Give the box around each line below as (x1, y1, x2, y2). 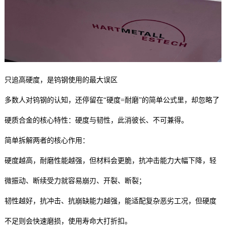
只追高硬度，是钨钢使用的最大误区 (4, 76, 118, 84)
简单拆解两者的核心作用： (4, 136, 89, 144)
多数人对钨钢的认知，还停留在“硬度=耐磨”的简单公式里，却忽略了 (4, 96, 219, 104)
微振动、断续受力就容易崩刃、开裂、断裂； (4, 177, 146, 185)
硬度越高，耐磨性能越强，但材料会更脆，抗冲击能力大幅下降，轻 (4, 156, 216, 164)
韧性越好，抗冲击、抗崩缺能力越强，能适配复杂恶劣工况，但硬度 (4, 197, 216, 205)
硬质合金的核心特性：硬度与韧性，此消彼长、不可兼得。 (4, 116, 188, 124)
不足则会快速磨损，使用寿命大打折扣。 (4, 217, 132, 225)
